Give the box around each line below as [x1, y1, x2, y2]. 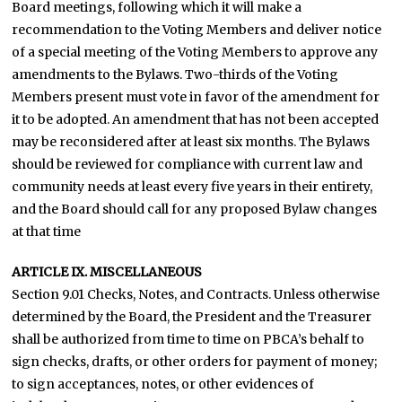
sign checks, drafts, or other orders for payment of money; [12, 354, 378, 370]
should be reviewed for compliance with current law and [12, 156, 363, 172]
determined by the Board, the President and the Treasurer [12, 309, 372, 325]
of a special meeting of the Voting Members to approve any [12, 44, 379, 60]
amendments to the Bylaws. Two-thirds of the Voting [12, 66, 339, 83]
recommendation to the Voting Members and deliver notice [12, 22, 382, 38]
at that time [12, 223, 82, 240]
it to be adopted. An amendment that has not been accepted [12, 111, 380, 127]
